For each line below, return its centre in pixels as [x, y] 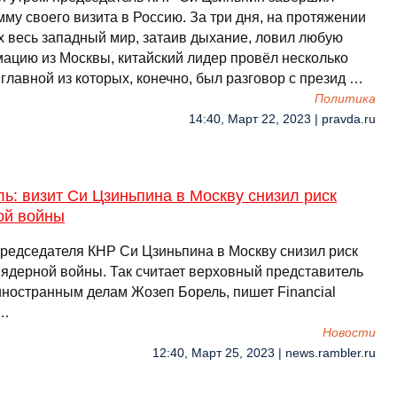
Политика [345, 99]
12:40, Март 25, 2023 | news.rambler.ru [264, 353]
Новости [349, 333]
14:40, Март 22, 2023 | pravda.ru [282, 119]
